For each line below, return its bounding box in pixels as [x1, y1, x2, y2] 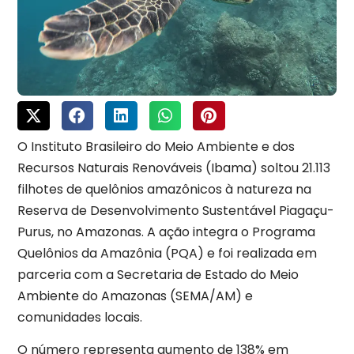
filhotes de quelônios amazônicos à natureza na [17, 180, 311, 199]
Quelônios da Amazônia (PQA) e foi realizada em [17, 244, 317, 263]
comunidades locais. [17, 308, 142, 327]
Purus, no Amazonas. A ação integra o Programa [17, 223, 315, 242]
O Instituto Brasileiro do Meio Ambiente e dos [17, 137, 295, 156]
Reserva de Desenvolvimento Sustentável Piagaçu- [17, 201, 334, 220]
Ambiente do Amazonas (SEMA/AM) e [17, 287, 253, 306]
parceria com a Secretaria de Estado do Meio [17, 265, 299, 284]
